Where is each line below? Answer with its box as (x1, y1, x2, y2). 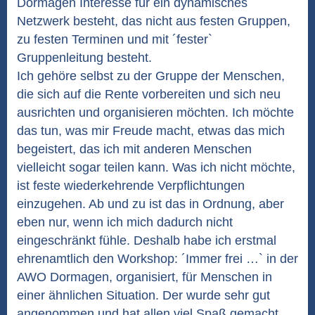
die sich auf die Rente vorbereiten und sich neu (17, 87, 281, 101)
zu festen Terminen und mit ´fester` (17, 32, 212, 46)
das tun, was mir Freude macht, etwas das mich (17, 124, 285, 138)
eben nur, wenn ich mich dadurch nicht (17, 215, 233, 229)
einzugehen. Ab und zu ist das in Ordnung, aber (17, 197, 284, 211)
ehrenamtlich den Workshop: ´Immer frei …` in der (17, 252, 298, 266)
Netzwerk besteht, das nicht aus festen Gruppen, (17, 14, 290, 28)
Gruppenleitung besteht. (17, 51, 152, 65)
